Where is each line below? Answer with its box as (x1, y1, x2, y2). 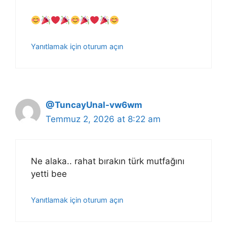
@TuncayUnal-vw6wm (46, 99, 142, 110)
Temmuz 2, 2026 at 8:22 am (46, 113, 161, 124)
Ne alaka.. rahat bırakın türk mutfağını (31, 156, 184, 167)
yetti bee (31, 169, 67, 179)
